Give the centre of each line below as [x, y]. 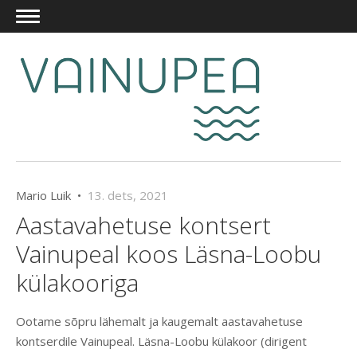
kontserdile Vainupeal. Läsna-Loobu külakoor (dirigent [161, 341]
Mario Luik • [52, 196]
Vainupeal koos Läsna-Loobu [169, 254]
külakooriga [77, 283]
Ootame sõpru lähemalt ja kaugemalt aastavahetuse [159, 322]
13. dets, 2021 [128, 196]
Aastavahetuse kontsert [143, 226]
